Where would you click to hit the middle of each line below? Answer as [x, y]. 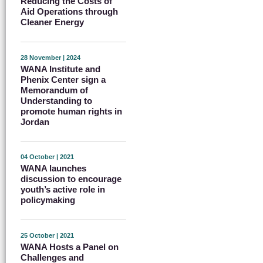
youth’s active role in [63, 190]
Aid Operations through [69, 12]
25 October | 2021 [47, 235]
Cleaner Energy [52, 22]
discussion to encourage [71, 179]
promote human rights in [71, 111]
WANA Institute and [60, 69]
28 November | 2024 [50, 57]
